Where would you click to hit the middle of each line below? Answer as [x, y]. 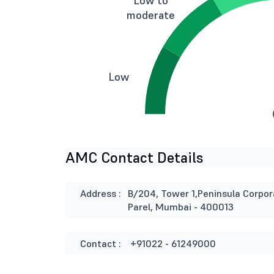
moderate [151, 15]
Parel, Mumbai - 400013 [181, 207]
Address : [101, 193]
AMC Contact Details [135, 157]
